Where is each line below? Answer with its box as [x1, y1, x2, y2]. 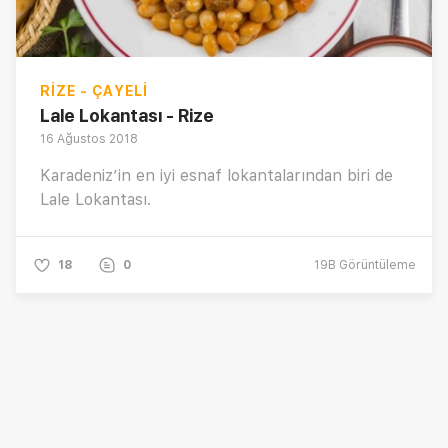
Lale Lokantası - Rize [40, 104, 214, 126]
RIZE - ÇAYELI [40, 82, 148, 99]
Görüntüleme [336, 257, 416, 272]
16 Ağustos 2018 [40, 131, 138, 146]
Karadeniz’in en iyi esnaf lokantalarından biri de [40, 165, 393, 185]
